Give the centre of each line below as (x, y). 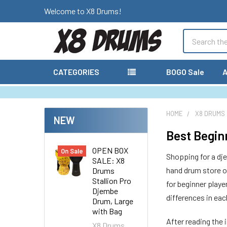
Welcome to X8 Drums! (83, 11)
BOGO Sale (185, 72)
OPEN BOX (110, 150)
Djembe (105, 191)
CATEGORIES (76, 72)
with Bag (107, 211)
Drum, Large (113, 201)
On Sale (72, 151)
